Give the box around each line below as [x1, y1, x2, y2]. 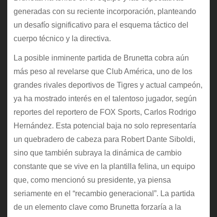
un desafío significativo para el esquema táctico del [13, 20, 188, 29]
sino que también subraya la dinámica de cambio [13, 149, 182, 157]
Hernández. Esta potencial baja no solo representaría [13, 122, 196, 130]
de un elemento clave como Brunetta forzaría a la [13, 203, 181, 212]
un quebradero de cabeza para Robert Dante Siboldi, [13, 135, 195, 144]
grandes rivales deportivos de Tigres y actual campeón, [13, 81, 202, 90]
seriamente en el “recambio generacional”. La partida [13, 189, 195, 198]
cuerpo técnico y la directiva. [13, 34, 111, 43]
